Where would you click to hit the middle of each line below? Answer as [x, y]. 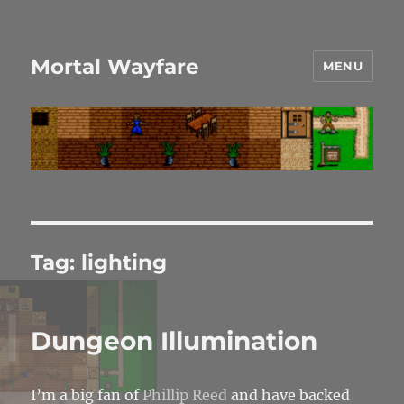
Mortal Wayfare [115, 66]
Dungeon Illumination [174, 341]
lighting [124, 263]
